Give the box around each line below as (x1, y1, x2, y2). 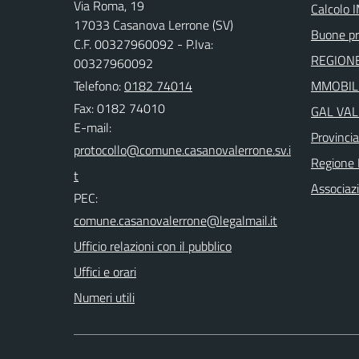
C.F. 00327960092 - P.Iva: (74, 34, 213, 54)
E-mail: (74, 118, 111, 137)
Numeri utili (74, 288, 135, 307)
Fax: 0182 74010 (74, 99, 165, 118)
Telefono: (74, 76, 124, 95)
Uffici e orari (74, 262, 136, 281)
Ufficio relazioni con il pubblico (74, 236, 232, 256)
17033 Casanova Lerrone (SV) (74, 15, 233, 34)
